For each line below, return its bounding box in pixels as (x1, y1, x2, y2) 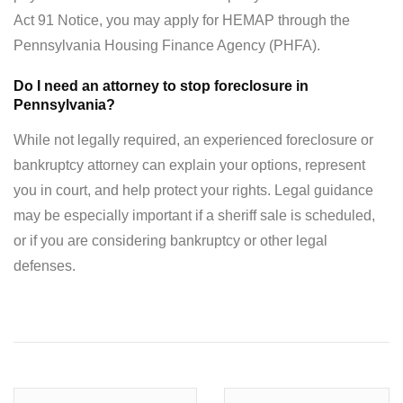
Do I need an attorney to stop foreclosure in (13, 78, 309, 94)
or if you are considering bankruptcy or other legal (13, 233, 327, 249)
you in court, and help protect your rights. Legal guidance (13, 183, 373, 199)
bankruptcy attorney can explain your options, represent (13, 157, 365, 174)
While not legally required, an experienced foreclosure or (13, 132, 373, 148)
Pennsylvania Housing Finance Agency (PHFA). (13, 38, 320, 54)
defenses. (13, 258, 76, 274)
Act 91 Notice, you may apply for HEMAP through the (13, 13, 350, 29)
